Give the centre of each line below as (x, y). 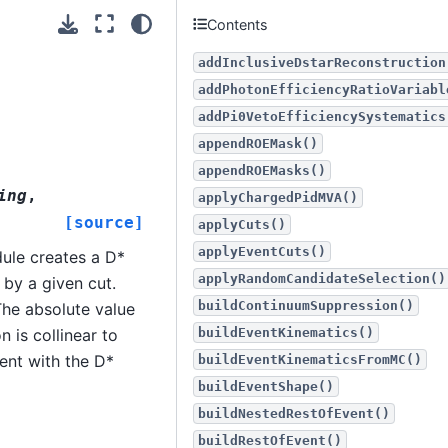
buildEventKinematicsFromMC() (310, 359)
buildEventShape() (266, 386)
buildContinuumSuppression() (306, 305)
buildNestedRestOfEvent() (294, 413)
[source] (104, 223)
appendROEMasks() (262, 170)
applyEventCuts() (262, 251)
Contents (238, 24)
